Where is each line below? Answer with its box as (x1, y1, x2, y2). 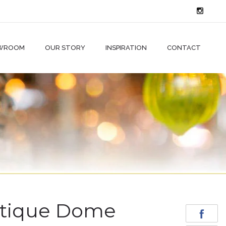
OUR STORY (45, 44, 85, 51)
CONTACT (167, 44, 201, 51)
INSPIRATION (105, 44, 147, 51)
